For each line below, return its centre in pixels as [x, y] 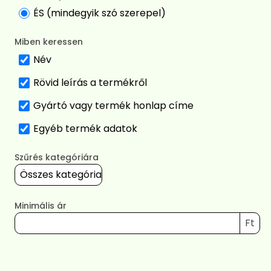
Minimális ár [41, 205]
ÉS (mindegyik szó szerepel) [100, 13]
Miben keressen [49, 41]
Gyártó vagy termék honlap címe [113, 105]
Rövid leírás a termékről [90, 82]
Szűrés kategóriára [57, 157]
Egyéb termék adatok [85, 128]
